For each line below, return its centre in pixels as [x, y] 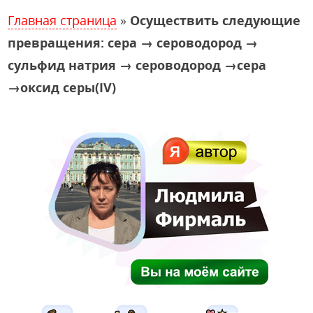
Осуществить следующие [216, 21]
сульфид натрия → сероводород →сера [137, 65]
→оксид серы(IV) [62, 88]
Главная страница [63, 21]
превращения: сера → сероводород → [133, 43]
